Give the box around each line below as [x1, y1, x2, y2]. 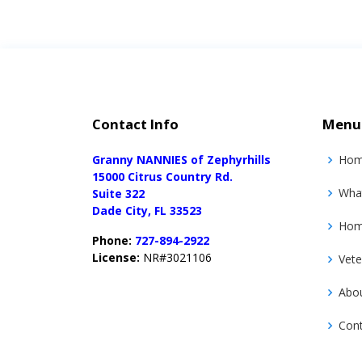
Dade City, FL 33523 [92, 203, 202, 218]
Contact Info [92, 115, 179, 133]
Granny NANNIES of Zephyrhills [92, 152, 271, 167]
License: [92, 250, 140, 265]
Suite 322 [92, 186, 145, 201]
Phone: [92, 233, 132, 248]
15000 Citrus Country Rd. [92, 169, 233, 184]
